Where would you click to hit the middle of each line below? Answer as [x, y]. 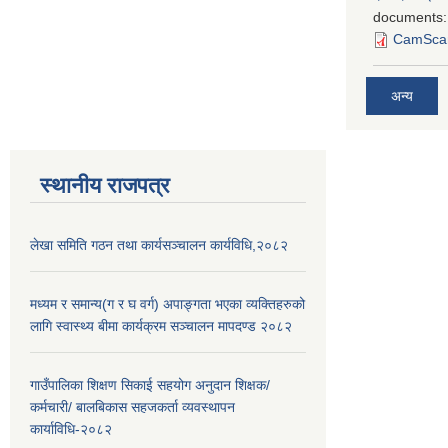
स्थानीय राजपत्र [105, 185]
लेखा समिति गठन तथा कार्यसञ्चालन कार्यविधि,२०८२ [159, 244]
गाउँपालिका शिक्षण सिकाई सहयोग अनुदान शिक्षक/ [150, 384]
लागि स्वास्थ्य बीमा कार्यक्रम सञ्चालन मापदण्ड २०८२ [161, 325]
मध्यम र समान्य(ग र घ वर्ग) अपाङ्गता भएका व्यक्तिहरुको [167, 303]
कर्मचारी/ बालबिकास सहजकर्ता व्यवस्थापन [132, 406]
